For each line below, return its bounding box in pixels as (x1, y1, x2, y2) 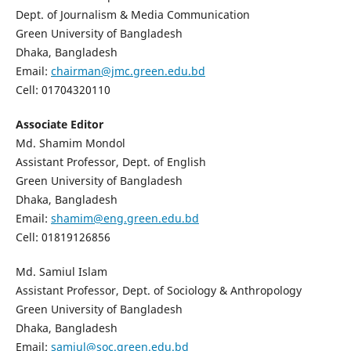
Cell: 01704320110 (15, 82, 110, 98)
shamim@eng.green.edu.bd (50, 211, 199, 226)
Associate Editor (15, 117, 103, 132)
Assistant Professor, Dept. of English (15, 154, 206, 170)
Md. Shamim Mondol (15, 136, 125, 151)
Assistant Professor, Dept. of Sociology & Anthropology (15, 283, 302, 299)
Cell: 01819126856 (15, 230, 110, 245)
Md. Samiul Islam (15, 264, 107, 280)
